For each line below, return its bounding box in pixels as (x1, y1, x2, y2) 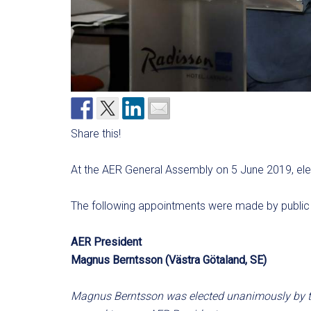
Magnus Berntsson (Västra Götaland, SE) (71, 253, 267, 267)
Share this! (71, 127, 121, 141)
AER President (71, 235, 142, 249)
